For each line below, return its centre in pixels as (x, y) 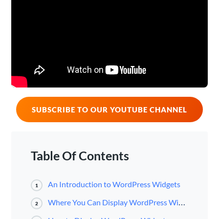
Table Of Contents (80, 156)
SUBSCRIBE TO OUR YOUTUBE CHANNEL (109, 110)
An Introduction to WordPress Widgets (114, 184)
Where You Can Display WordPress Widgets (113, 202)
